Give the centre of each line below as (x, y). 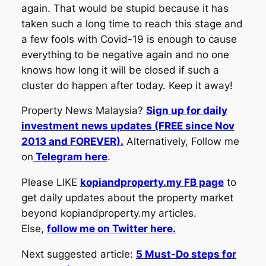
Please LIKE (50, 183)
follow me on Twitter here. (111, 229)
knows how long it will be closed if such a (120, 70)
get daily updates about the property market (127, 198)
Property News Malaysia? (83, 111)
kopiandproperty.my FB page (152, 183)
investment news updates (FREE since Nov (128, 126)
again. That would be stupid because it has (125, 8)
